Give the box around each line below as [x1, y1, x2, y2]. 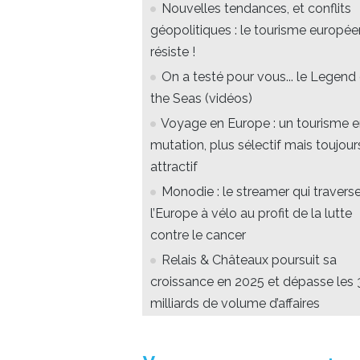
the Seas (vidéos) [150, 90, 252, 106]
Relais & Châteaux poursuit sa [162, 252, 337, 268]
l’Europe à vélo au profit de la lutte [150, 205, 352, 221]
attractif [150, 158, 198, 174]
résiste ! [150, 43, 195, 59]
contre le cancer [150, 227, 246, 243]
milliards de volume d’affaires [150, 295, 320, 311]
